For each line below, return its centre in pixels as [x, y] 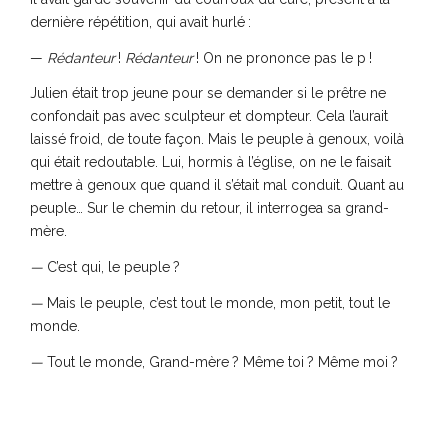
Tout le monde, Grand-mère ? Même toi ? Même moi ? [222, 361]
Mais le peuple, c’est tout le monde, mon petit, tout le [218, 303]
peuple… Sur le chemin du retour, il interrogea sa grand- [209, 208]
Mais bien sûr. [90, 397]
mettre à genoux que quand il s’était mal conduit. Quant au [217, 185]
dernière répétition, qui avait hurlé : [140, 21]
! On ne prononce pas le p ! [282, 57]
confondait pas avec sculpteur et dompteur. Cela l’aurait [209, 116]
